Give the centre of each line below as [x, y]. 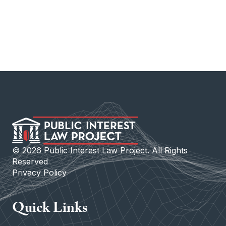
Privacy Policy [39, 173]
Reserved [30, 162]
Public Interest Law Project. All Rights [115, 151]
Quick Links [50, 210]
